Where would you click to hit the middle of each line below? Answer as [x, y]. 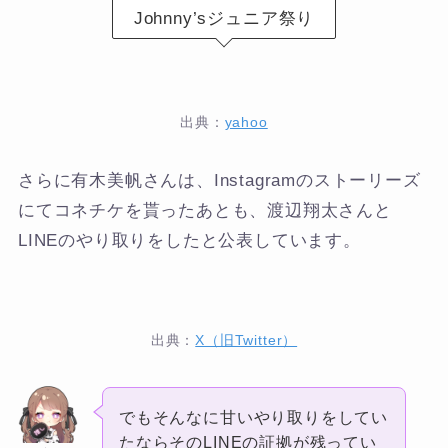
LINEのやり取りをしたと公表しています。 [189, 241]
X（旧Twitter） [246, 340]
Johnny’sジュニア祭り [224, 18]
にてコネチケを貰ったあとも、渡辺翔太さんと [204, 211]
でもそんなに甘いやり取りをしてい [253, 416]
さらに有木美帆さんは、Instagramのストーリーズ [219, 181]
